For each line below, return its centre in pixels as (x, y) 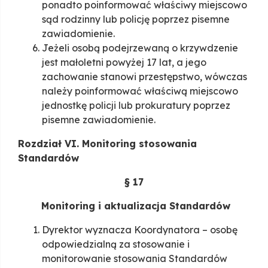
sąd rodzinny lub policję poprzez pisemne (136, 19)
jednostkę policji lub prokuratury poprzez (136, 106)
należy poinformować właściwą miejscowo (140, 91)
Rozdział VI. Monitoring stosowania (107, 144)
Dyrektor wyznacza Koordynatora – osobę (140, 230)
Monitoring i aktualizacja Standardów (134, 206)
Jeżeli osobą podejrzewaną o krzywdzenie (140, 48)
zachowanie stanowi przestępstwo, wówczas (144, 77)
